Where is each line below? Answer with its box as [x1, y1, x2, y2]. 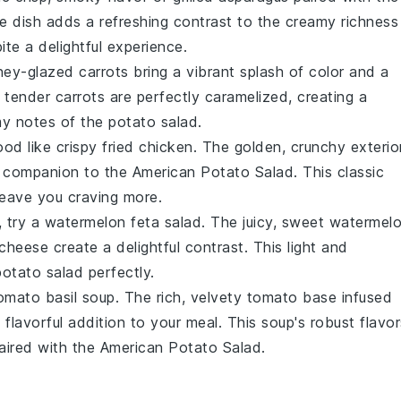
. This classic [294, 162, 384, 181]
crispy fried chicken [55, 137, 193, 156]
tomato [246, 287, 298, 306]
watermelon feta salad [44, 212, 201, 231]
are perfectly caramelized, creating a [105, 87, 367, 106]
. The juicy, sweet [201, 212, 329, 231]
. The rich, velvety [115, 287, 247, 306]
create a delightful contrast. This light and [48, 237, 348, 256]
